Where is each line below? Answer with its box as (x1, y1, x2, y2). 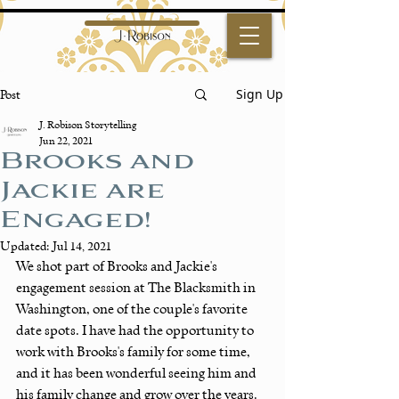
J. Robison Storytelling (39, 118, 136, 131)
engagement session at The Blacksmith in (16, 279, 258, 296)
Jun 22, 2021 (39, 134, 93, 147)
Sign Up (236, 85, 283, 102)
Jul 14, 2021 (53, 239, 111, 253)
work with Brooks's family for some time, (16, 343, 253, 360)
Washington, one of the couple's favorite (16, 300, 250, 317)
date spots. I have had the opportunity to (16, 322, 256, 338)
